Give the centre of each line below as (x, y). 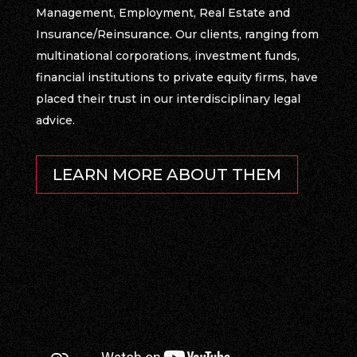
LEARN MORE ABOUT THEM (167, 175)
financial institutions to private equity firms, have (177, 78)
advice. (55, 121)
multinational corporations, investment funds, (167, 56)
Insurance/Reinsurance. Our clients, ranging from (177, 35)
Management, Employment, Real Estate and (163, 13)
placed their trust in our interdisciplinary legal (168, 99)
